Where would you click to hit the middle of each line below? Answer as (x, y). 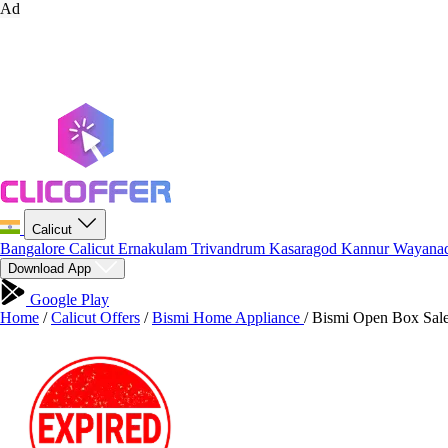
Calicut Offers (95, 317)
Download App (51, 268)
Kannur (367, 248)
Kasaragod (305, 248)
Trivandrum (230, 248)
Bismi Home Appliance (228, 317)
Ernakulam (154, 248)
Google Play (67, 299)
